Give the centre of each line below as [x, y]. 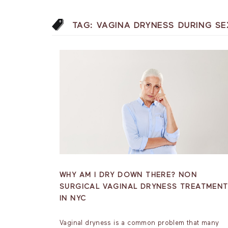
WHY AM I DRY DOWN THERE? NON [129, 175]
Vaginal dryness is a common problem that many [139, 223]
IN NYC [73, 198]
